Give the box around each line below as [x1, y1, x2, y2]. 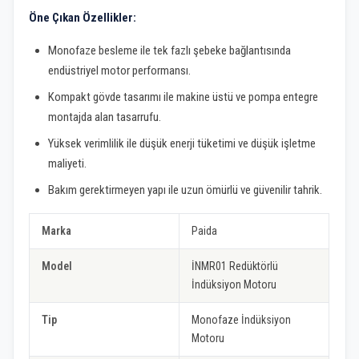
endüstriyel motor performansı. [48, 63, 192, 79]
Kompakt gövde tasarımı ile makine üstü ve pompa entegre [48, 90, 319, 105]
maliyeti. [48, 156, 87, 171]
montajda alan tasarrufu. [48, 110, 162, 125]
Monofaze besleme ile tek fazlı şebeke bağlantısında [48, 43, 292, 58]
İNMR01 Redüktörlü [192, 260, 279, 273]
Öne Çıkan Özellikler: [29, 10, 137, 26]
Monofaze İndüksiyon [192, 313, 292, 327]
